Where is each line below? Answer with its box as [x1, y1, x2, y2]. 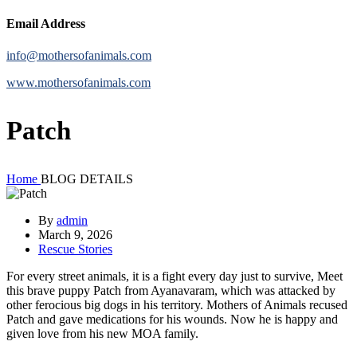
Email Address [6, 17, 85, 31]
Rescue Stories [38, 241, 112, 256]
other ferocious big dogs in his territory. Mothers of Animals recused [6, 297, 347, 312]
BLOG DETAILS [41, 171, 133, 186]
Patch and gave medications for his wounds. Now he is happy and [6, 312, 338, 326]
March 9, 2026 [38, 227, 112, 241]
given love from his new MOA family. [6, 326, 198, 340]
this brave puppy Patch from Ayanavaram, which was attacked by [6, 283, 335, 297]
